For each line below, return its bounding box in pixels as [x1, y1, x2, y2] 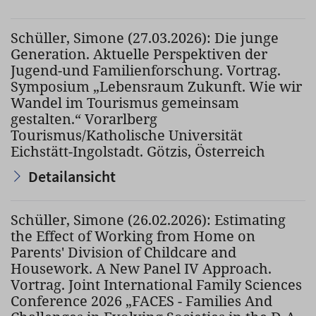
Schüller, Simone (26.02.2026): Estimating [11, 210, 286, 229]
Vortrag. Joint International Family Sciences [11, 275, 302, 294]
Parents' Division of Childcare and [11, 243, 236, 262]
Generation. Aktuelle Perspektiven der [11, 44, 267, 63]
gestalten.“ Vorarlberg [11, 109, 157, 128]
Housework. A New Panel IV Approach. [11, 259, 272, 278]
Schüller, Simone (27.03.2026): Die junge [11, 28, 279, 47]
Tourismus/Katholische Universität [11, 126, 243, 145]
